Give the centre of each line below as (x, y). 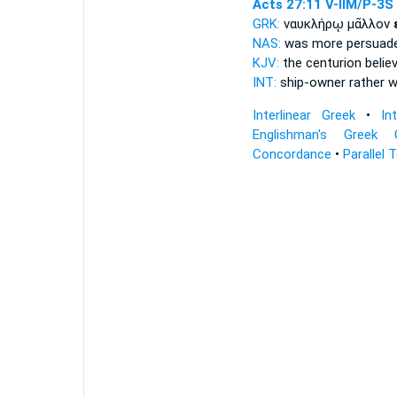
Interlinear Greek (304, 115)
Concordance (292, 154)
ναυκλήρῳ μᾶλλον (338, 24)
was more (313, 43)
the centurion (322, 63)
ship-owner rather (332, 82)
